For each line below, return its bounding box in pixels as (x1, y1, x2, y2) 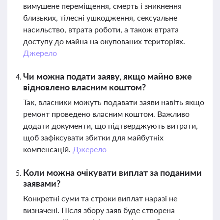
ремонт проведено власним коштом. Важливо (23, 109, 190, 118)
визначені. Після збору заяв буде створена (23, 205, 175, 215)
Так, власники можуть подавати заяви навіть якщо (23, 97, 204, 107)
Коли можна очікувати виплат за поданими (23, 167, 202, 178)
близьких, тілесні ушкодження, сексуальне (23, 13, 177, 22)
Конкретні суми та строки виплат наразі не (23, 193, 177, 203)
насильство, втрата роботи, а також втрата (23, 25, 179, 34)
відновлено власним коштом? (23, 82, 146, 92)
